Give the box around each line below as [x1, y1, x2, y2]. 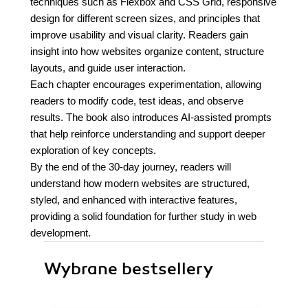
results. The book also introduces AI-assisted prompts [30, 111, 272, 123]
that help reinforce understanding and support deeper [30, 128, 265, 140]
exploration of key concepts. [30, 144, 156, 156]
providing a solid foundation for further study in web [30, 210, 256, 222]
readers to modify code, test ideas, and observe [30, 95, 243, 107]
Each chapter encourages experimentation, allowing [30, 78, 261, 90]
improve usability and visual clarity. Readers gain [30, 29, 248, 41]
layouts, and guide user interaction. [30, 62, 186, 74]
